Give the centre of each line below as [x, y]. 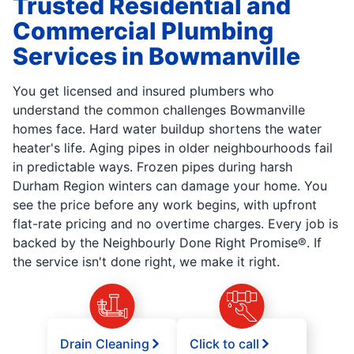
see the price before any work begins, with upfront [165, 205]
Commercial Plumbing [143, 31]
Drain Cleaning [105, 344]
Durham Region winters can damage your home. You [170, 186]
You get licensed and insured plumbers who [143, 91]
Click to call [224, 344]
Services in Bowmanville [156, 56]
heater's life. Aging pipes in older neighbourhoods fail [173, 148]
